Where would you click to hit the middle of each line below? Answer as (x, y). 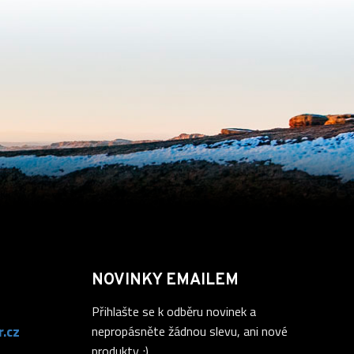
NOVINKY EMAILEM (165, 281)
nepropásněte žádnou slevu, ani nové (190, 331)
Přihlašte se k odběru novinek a (174, 311)
